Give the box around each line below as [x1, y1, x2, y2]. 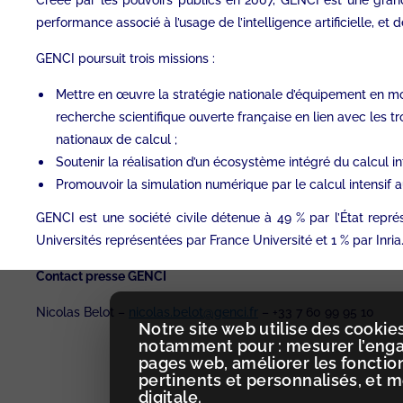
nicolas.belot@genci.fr [129, 305, 258, 320]
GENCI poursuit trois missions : [36, 51, 215, 67]
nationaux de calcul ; [56, 132, 177, 148]
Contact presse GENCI [36, 269, 169, 284]
